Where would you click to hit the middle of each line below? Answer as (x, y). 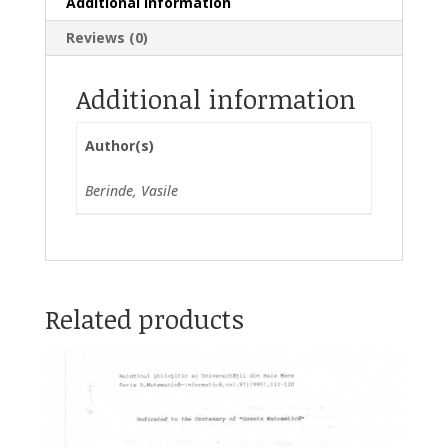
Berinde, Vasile (131, 191)
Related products (144, 319)
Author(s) (119, 146)
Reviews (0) (106, 38)
